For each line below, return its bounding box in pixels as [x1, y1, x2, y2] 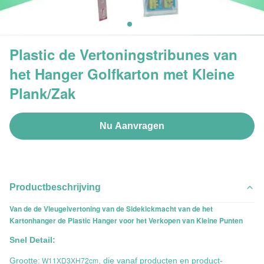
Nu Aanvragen [100, 121, 164, 131]
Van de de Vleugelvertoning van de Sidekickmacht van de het [9, 203, 213, 214]
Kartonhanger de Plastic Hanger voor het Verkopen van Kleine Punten [9, 215, 243, 226]
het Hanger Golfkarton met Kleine [9, 64, 235, 84]
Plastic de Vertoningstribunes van [9, 44, 237, 64]
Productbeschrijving [9, 182, 101, 192]
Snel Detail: [9, 235, 55, 245]
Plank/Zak [9, 83, 75, 103]
